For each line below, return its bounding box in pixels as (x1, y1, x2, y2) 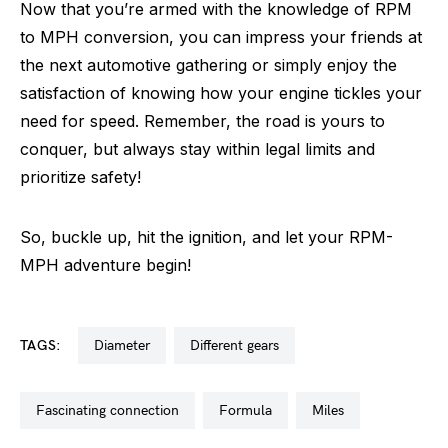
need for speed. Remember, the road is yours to (20, 111, 385, 131)
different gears (199, 337, 279, 354)
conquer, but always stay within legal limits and (20, 139, 375, 159)
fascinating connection (45, 402, 179, 419)
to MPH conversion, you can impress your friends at (20, 27, 422, 47)
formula (228, 402, 272, 419)
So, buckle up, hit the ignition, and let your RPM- (20, 227, 393, 247)
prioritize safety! (20, 167, 141, 187)
